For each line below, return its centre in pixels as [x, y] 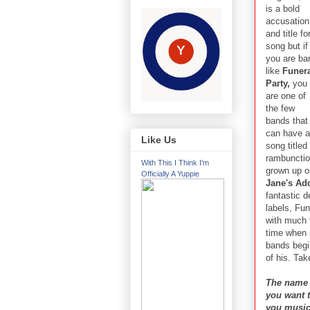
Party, [279, 83]
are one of [286, 95]
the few [280, 108]
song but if [287, 46]
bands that [287, 120]
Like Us [159, 140]
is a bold [283, 8]
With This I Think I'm [175, 163]
